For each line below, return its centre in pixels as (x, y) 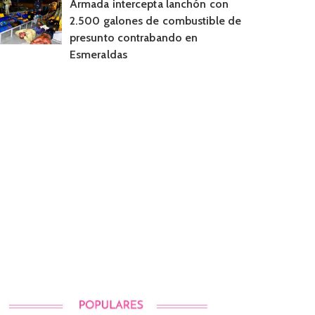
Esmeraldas (98, 55)
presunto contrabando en (134, 38)
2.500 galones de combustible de (155, 21)
